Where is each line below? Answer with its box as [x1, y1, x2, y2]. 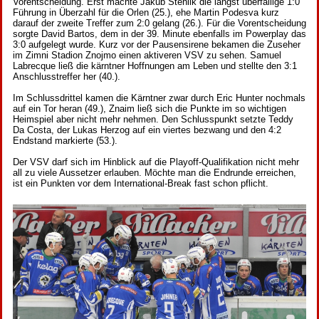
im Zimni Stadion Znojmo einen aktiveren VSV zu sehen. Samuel [13, 50, 281, 61]
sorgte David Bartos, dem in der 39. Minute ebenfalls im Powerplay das [13, 28, 306, 40]
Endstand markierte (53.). [13, 135, 117, 147]
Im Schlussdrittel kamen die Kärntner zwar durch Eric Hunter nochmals [13, 93, 305, 104]
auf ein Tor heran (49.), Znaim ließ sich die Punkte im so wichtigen [13, 103, 286, 115]
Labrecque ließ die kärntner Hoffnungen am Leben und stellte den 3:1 [13, 61, 297, 72]
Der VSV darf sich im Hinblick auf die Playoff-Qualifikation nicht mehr [13, 157, 299, 168]
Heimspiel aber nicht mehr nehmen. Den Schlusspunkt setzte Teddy [13, 114, 293, 125]
